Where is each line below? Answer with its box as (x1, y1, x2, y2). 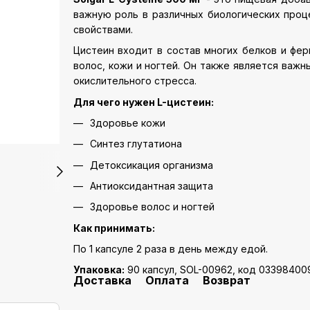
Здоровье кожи (89, 116, 165, 129)
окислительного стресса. (73, 75, 197, 87)
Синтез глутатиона (89, 138, 182, 150)
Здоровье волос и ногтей (89, 201, 215, 213)
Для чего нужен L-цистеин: (73, 95, 214, 108)
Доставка (73, 273, 131, 288)
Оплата (145, 273, 189, 288)
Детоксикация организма (89, 158, 213, 171)
